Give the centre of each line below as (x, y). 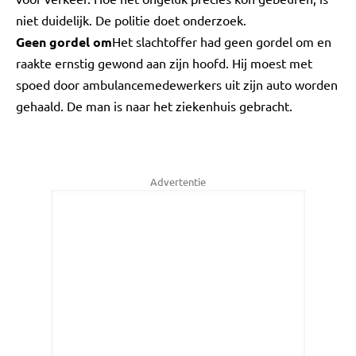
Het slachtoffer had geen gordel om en (222, 41)
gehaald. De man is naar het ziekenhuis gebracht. (154, 106)
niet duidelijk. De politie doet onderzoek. (131, 20)
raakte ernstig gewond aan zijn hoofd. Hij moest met (164, 63)
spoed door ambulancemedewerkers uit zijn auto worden (177, 84)
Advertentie (178, 182)
